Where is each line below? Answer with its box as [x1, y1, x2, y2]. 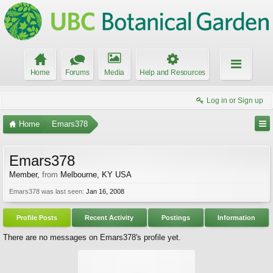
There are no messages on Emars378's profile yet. [3, 233, 181, 242]
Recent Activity [85, 214, 134, 221]
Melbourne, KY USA [60, 170, 132, 179]
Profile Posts [16, 214, 57, 221]
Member [9, 170, 37, 179]
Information [218, 214, 256, 221]
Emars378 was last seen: [9, 188, 84, 195]
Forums [65, 68, 90, 77]
